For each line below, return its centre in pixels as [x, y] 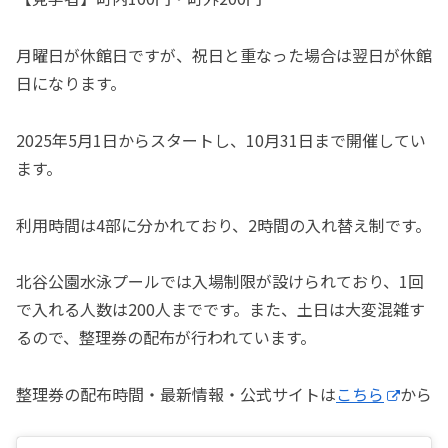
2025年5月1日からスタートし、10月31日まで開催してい [221, 139]
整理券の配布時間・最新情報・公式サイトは [176, 394]
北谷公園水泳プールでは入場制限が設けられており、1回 [220, 281]
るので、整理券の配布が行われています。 [166, 337]
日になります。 [71, 82]
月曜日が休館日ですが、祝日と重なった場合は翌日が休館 [224, 54]
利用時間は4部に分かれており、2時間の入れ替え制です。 [223, 224]
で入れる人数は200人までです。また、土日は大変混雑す [220, 309]
